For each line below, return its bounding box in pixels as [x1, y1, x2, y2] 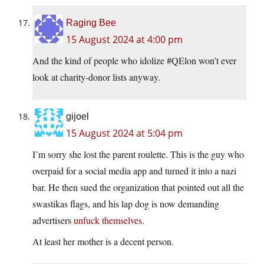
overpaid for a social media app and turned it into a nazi [32, 164, 236, 177]
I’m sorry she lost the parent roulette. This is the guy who [32, 148, 244, 161]
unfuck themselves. [74, 214, 144, 227]
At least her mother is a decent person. [32, 235, 174, 248]
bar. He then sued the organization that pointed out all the [32, 181, 244, 194]
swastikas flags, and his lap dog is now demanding [32, 197, 219, 210]
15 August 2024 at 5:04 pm [66, 127, 183, 140]
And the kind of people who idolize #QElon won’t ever [32, 54, 236, 67]
